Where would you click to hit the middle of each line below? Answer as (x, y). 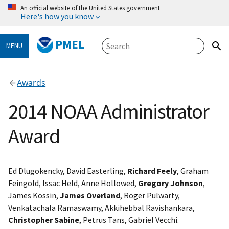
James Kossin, (34, 196)
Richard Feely (152, 171)
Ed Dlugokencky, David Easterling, (68, 171)
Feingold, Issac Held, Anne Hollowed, (73, 183)
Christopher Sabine (44, 220)
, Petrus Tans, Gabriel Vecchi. (129, 220)
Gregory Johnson (170, 183)
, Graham (193, 171)
